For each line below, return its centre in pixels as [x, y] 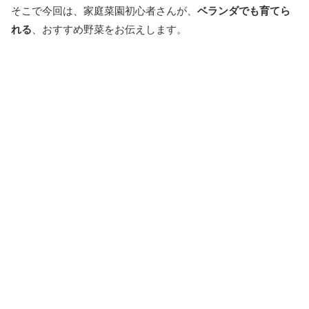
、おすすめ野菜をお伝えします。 [109, 30]
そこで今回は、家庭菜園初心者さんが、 [104, 11]
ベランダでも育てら [244, 11]
